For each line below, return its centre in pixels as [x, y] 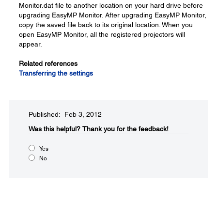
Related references [48, 63]
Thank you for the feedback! [125, 129]
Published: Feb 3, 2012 [65, 114]
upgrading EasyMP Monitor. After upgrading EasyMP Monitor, [113, 15]
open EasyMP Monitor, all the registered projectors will [102, 34]
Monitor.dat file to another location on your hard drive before [111, 5]
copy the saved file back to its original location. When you [106, 25]
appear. [31, 44]
